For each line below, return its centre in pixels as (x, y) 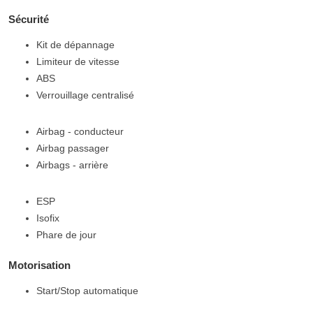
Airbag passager (73, 148)
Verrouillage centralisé (85, 95)
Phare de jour (66, 235)
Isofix (48, 218)
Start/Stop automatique (87, 291)
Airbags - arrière (72, 165)
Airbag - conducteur (80, 132)
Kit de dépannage (75, 45)
